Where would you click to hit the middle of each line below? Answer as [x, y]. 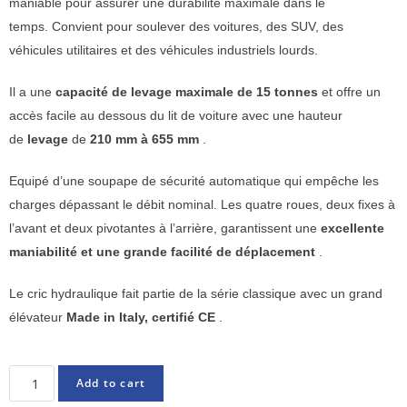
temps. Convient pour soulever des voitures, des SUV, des [176, 27]
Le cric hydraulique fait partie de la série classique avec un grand [196, 294]
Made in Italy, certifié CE [141, 318]
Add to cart [111, 383]
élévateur [38, 318]
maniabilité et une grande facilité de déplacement [162, 252]
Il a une [32, 92]
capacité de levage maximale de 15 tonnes [187, 92]
